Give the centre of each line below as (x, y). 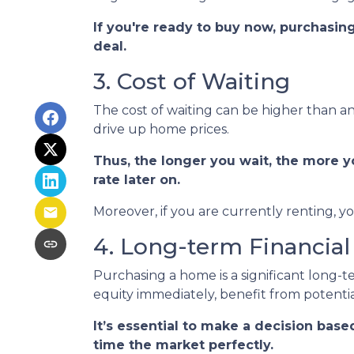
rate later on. (137, 180)
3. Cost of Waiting (192, 81)
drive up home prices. (161, 129)
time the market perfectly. (183, 345)
